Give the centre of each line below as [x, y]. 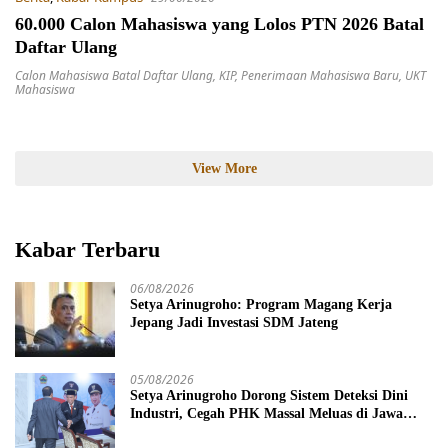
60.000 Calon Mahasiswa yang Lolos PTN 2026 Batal [219, 24]
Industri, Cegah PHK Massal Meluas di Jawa [266, 414]
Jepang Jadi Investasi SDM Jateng [234, 323]
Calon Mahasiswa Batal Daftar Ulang [114, 76]
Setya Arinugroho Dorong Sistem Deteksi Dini [269, 396]
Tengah [152, 432]
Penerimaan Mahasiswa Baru [320, 76]
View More [224, 169]
